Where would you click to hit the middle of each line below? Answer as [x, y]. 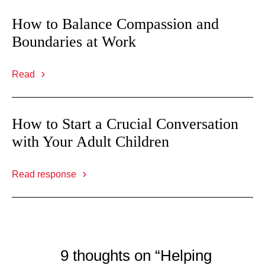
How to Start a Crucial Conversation [125, 124]
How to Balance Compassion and [115, 24]
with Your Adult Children [91, 142]
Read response [45, 174]
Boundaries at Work [74, 42]
